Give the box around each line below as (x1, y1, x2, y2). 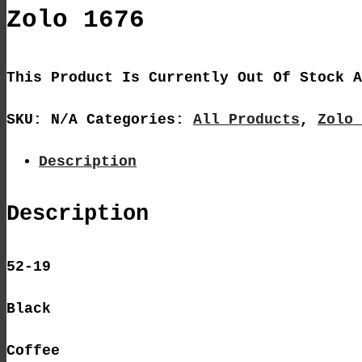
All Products (193, 112, 300, 128)
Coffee (6, 343, 60, 360)
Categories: (86, 112, 193, 128)
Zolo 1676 (6, 5, 145, 34)
